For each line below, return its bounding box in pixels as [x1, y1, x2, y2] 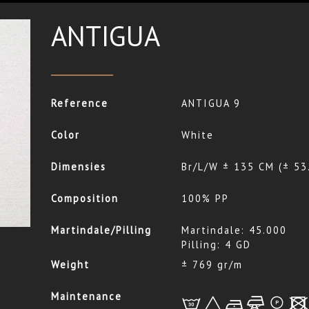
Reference [50, 97, 108, 110]
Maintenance [50, 290, 122, 303]
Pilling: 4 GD [181, 238, 252, 252]
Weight [50, 258, 90, 272]
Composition [50, 192, 119, 206]
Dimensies [50, 160, 106, 174]
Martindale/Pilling [50, 223, 152, 237]
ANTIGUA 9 [181, 97, 241, 110]
